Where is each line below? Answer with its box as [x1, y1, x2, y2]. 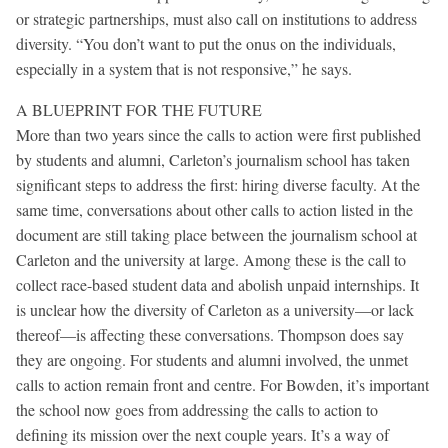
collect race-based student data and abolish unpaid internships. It [16, 273, 419, 295]
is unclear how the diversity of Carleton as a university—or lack [16, 298, 414, 320]
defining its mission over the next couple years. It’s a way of [16, 423, 389, 445]
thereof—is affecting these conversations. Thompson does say [16, 323, 404, 345]
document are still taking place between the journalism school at [16, 223, 417, 245]
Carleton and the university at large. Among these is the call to [16, 248, 406, 270]
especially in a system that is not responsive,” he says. [16, 57, 352, 79]
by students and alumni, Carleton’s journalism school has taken [16, 148, 410, 170]
